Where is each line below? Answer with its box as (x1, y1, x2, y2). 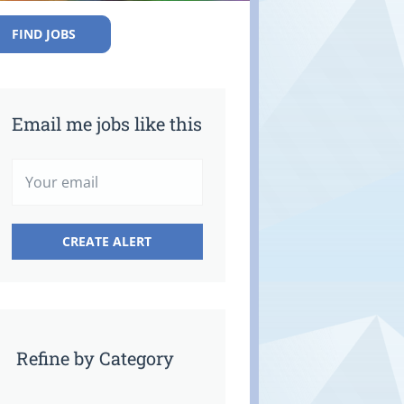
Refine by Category (15, 346, 174, 370)
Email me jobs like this (11, 112, 202, 135)
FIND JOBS (11, 25, 76, 42)
